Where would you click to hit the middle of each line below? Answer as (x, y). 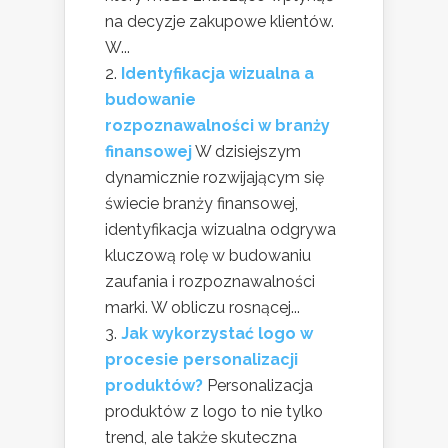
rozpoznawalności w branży (217, 125)
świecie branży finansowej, (201, 203)
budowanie (150, 99)
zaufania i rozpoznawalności (210, 281)
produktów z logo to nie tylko (214, 411)
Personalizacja (260, 385)
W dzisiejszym (248, 151)
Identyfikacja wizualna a (217, 73)
